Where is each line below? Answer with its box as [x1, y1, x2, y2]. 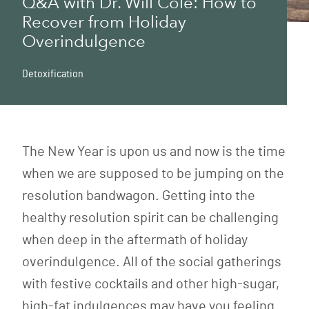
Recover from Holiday [22, 12, 186, 32]
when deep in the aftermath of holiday [22, 233, 248, 248]
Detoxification [22, 68, 83, 80]
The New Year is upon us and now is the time [22, 145, 286, 159]
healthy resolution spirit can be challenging [22, 211, 279, 226]
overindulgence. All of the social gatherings [22, 255, 281, 270]
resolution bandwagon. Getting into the [22, 189, 255, 203]
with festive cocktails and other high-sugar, [22, 277, 279, 292]
